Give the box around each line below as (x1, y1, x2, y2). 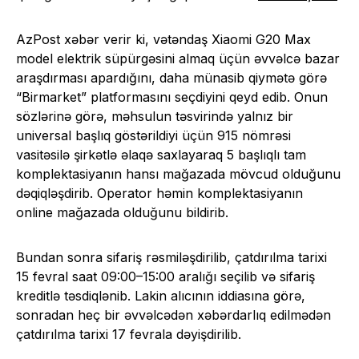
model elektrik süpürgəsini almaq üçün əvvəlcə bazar (16, 50, 340, 67)
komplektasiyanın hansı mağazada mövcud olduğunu (16, 166, 341, 182)
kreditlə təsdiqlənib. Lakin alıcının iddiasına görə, (16, 288, 305, 304)
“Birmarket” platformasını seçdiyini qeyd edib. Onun (16, 89, 328, 105)
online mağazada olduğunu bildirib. (16, 204, 228, 220)
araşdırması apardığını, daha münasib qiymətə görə (16, 70, 327, 86)
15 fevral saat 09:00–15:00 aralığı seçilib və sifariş (16, 268, 315, 284)
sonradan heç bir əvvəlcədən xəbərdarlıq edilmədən (16, 307, 331, 323)
